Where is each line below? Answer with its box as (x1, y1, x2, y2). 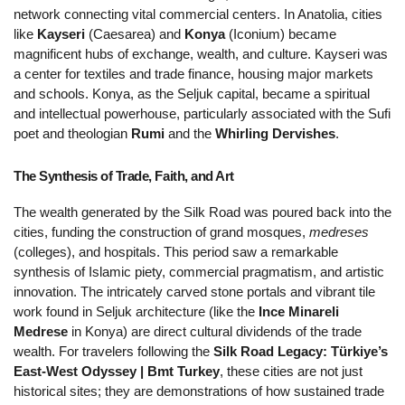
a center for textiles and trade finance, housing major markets (14, 67, 373, 82)
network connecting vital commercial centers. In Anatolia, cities (14, 7, 382, 23)
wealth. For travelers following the (14, 344, 213, 360)
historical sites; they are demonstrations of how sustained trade (14, 384, 384, 400)
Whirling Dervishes (215, 127, 335, 142)
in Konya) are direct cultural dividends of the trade (68, 325, 362, 340)
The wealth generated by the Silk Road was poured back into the (14, 205, 391, 221)
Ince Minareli (259, 305, 339, 320)
